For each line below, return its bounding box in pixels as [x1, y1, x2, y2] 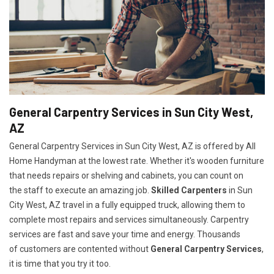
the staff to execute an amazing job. [9, 185, 151, 196]
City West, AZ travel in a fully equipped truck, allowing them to [9, 200, 245, 210]
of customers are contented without [9, 244, 150, 254]
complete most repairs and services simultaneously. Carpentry [9, 215, 249, 225]
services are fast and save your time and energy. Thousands [9, 229, 240, 240]
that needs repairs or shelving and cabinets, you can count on [9, 171, 243, 181]
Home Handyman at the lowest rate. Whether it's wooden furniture [9, 156, 264, 166]
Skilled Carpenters [151, 185, 229, 196]
